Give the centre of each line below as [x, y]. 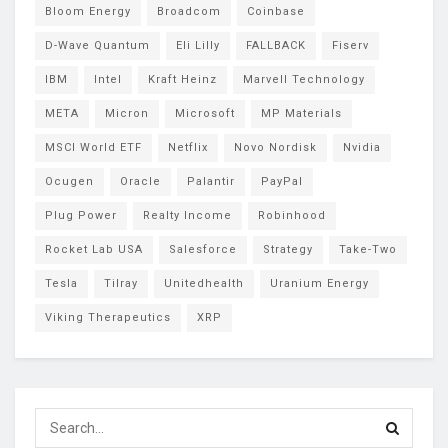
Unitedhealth [204, 283]
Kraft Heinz [182, 79]
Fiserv [350, 45]
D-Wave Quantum [97, 45]
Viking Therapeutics [108, 317]
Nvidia [362, 147]
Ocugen [69, 181]
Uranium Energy [319, 283]
